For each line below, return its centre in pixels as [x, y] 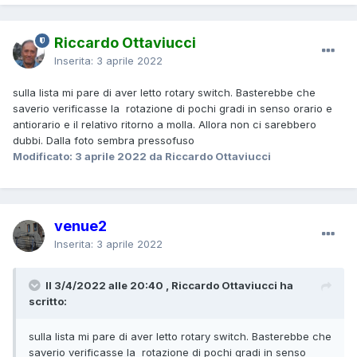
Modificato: [44, 156]
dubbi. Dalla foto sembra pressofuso [104, 140]
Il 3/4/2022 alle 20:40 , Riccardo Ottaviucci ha [169, 285]
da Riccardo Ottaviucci [209, 156]
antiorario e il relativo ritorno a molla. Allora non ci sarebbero [165, 124]
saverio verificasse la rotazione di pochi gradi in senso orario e [173, 108]
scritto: [48, 301]
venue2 [80, 226]
